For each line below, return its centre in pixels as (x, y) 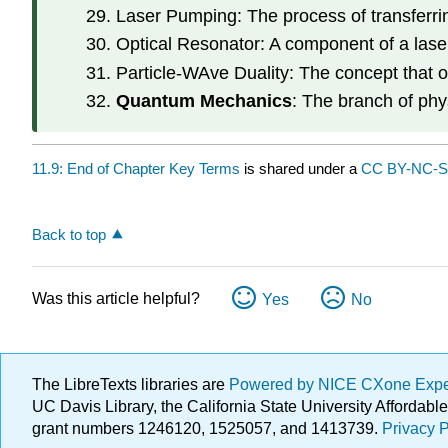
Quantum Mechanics (203, 101)
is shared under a (300, 169)
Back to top (69, 234)
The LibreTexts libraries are (130, 384)
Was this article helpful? (116, 299)
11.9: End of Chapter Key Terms (136, 169)
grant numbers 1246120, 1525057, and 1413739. (207, 428)
